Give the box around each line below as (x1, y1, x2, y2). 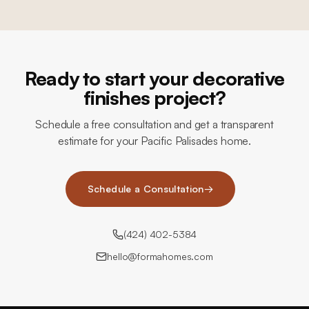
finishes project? (83, 86, 226, 110)
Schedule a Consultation (87, 183, 204, 195)
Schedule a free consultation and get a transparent (35, 117, 274, 131)
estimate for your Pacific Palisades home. (57, 134, 252, 148)
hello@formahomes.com (107, 250, 213, 262)
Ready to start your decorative (25, 66, 284, 90)
